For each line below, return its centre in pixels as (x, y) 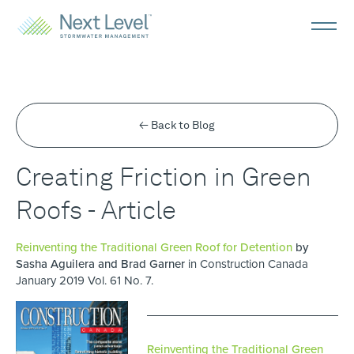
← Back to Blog (177, 125)
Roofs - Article (96, 210)
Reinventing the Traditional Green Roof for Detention (156, 248)
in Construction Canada (248, 264)
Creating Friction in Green (164, 177)
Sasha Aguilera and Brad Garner (102, 264)
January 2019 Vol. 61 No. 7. (85, 281)
